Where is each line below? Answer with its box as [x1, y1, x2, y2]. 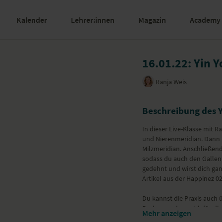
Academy [190, 15, 221, 25]
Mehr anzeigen [142, 208, 192, 218]
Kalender [16, 15, 47, 25]
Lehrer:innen [71, 15, 114, 25]
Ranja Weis [156, 77, 187, 86]
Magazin [138, 15, 166, 25]
